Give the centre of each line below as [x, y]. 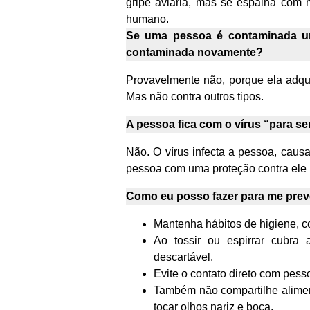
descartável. [183, 257]
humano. [147, 19]
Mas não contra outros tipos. [195, 97]
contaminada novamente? [194, 53]
